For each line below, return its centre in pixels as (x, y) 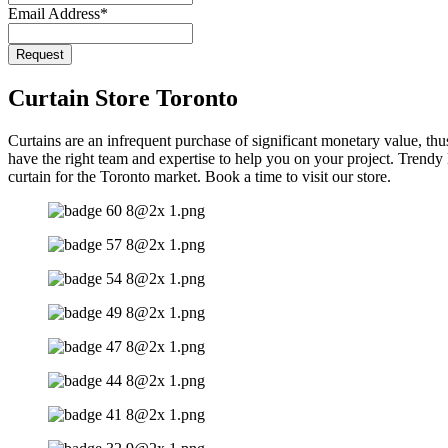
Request (40, 54)
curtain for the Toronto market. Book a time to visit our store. (199, 176)
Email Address (54, 13)
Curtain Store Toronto (123, 97)
